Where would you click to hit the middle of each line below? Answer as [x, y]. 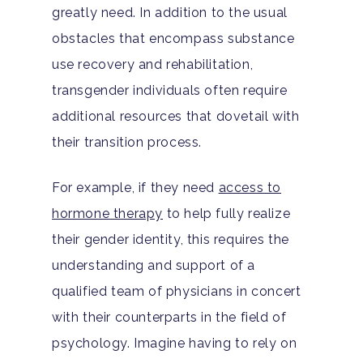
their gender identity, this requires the [171, 239]
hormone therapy [107, 213]
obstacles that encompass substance [173, 38]
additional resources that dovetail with [176, 116]
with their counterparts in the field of [169, 317]
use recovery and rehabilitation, [153, 64]
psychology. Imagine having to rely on [175, 343]
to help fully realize [227, 213]
